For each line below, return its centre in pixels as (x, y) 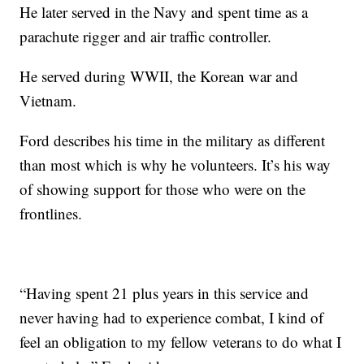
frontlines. (51, 213)
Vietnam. (48, 100)
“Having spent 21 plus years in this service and (165, 292)
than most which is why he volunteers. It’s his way (175, 164)
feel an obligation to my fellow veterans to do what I (181, 341)
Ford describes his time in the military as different (173, 140)
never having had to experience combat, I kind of (172, 317)
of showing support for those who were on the (163, 188)
